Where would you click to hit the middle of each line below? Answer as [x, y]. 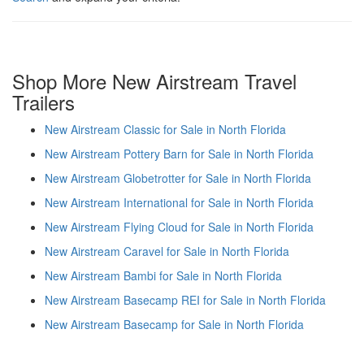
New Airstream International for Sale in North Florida [179, 202]
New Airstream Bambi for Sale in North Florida [163, 275]
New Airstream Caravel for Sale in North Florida [167, 251]
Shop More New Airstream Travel [154, 80]
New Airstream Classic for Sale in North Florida [165, 129]
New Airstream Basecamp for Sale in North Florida [174, 324]
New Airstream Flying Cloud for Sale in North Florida [179, 226]
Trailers [43, 102]
